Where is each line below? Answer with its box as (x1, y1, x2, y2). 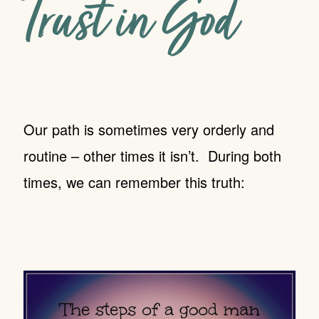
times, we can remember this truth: (23, 172, 245, 192)
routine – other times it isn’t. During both (23, 145, 281, 166)
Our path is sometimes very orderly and (23, 119, 274, 140)
